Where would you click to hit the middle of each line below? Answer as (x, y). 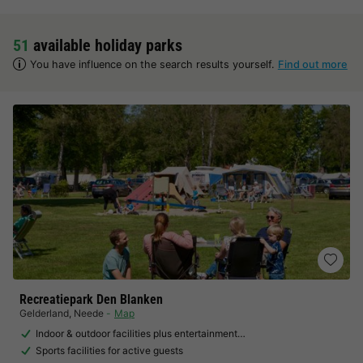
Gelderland (44, 313)
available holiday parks (106, 45)
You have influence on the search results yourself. (154, 64)
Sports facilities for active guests (109, 350)
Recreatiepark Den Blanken (91, 299)
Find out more (312, 64)
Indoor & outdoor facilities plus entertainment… (141, 333)
